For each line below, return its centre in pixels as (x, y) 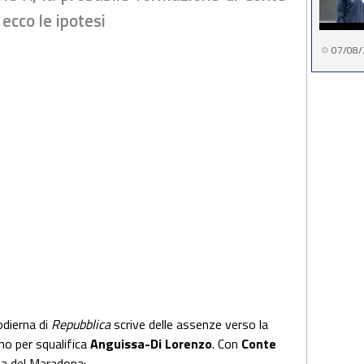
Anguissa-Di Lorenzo (151, 344)
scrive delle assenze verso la (189, 324)
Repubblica (81, 324)
